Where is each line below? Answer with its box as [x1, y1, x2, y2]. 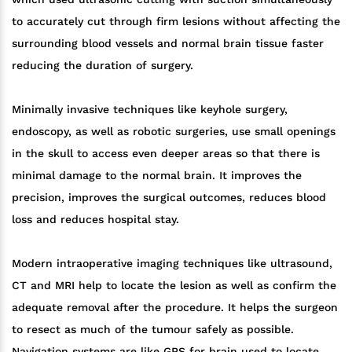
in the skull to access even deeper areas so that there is [12, 146, 320, 159]
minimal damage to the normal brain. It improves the [12, 168, 302, 181]
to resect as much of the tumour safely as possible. [12, 322, 294, 335]
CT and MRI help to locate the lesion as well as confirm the [12, 278, 336, 291]
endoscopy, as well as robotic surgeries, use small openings [12, 124, 335, 137]
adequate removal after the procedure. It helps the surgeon [12, 300, 338, 313]
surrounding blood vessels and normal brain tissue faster [12, 36, 324, 49]
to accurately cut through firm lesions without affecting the [12, 14, 340, 27]
